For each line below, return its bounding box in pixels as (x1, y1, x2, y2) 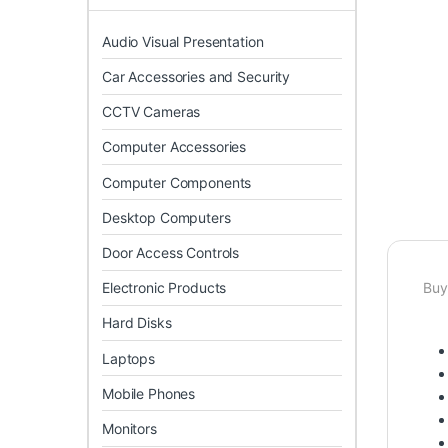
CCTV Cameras (102, 103, 201, 121)
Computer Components (102, 173, 252, 191)
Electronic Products (102, 279, 227, 297)
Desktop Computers (102, 208, 231, 226)
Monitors (102, 419, 157, 437)
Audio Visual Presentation (102, 32, 264, 50)
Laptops (102, 349, 156, 367)
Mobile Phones (102, 384, 196, 402)
